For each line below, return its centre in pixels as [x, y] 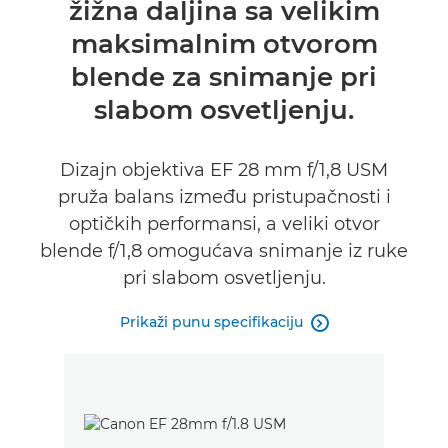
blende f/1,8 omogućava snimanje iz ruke [224, 251]
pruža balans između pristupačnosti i [224, 197]
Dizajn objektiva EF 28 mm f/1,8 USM [224, 170]
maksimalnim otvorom [224, 44]
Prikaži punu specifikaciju [211, 322]
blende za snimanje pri [224, 77]
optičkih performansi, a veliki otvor [224, 224]
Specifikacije [61, 15]
